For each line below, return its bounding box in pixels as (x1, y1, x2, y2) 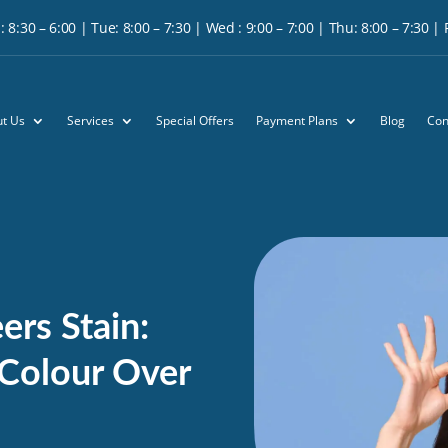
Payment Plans (256, 112, 339, 129)
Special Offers (156, 112, 235, 129)
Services (67, 112, 115, 129)
